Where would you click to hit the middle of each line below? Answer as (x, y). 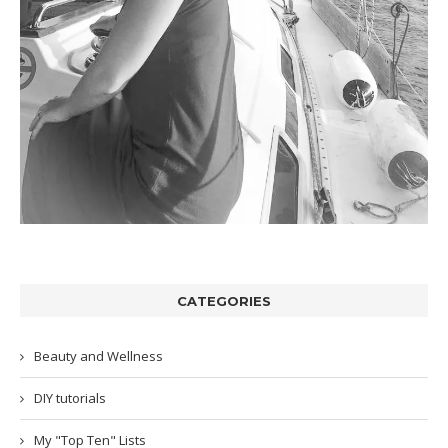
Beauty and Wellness (98, 355)
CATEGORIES (224, 300)
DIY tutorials (70, 397)
